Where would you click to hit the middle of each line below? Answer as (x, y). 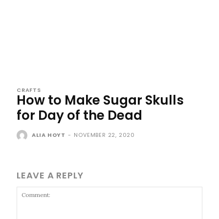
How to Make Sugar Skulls (100, 100)
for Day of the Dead (79, 115)
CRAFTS (29, 90)
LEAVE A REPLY (50, 175)
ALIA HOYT (49, 135)
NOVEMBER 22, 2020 (105, 135)
